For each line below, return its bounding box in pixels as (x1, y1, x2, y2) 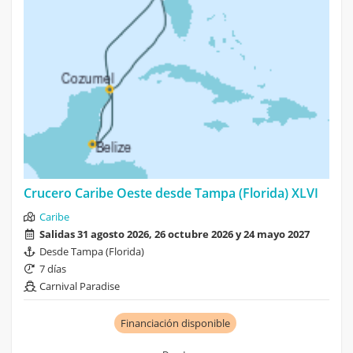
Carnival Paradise (39, 279, 120, 294)
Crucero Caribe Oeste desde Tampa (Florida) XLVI (24, 184, 318, 203)
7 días (39, 262, 66, 277)
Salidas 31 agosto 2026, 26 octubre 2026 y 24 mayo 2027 (39, 227, 310, 242)
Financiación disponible (120, 316, 230, 331)
